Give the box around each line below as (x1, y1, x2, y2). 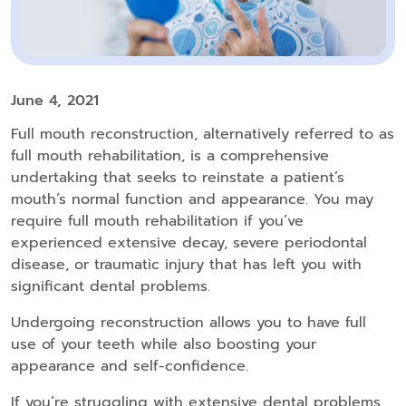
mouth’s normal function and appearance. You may (11, 188, 373, 211)
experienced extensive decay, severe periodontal (11, 232, 367, 255)
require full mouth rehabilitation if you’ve (11, 210, 304, 233)
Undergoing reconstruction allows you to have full (11, 312, 366, 334)
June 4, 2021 (11, 90, 99, 112)
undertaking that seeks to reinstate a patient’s (11, 167, 344, 189)
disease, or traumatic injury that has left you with (11, 254, 362, 276)
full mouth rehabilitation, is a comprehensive (11, 145, 329, 168)
